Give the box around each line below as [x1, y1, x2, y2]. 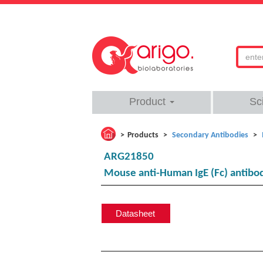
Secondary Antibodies [172, 131, 248, 140]
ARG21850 [104, 151, 154, 163]
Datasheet [116, 208, 155, 218]
